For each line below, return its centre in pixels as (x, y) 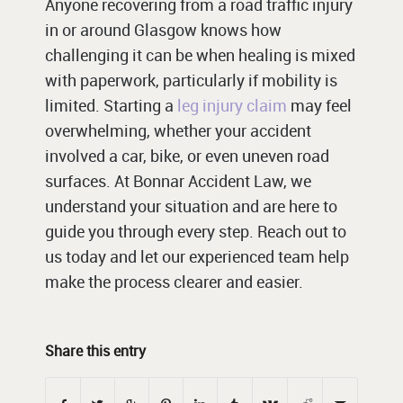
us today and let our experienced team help (197, 257)
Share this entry (95, 351)
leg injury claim (232, 106)
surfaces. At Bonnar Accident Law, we (178, 181)
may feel (319, 106)
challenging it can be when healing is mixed (200, 55)
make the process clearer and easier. (174, 282)
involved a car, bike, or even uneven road (187, 156)
